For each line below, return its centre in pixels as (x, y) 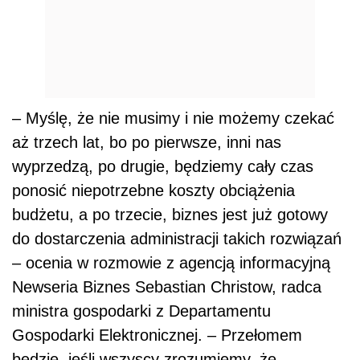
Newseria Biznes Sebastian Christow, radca (167, 287)
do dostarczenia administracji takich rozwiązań (177, 239)
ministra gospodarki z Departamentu (141, 311)
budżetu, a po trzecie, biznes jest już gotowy (170, 215)
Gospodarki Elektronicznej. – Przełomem (157, 335)
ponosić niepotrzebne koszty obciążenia (153, 191)
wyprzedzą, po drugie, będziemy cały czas (163, 167)
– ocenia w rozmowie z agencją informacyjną (171, 263)
